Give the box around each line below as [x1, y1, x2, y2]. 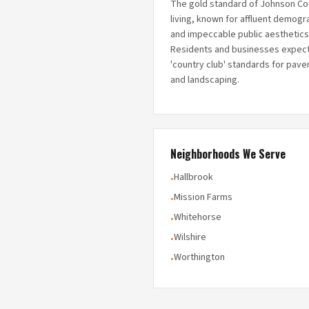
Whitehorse [174, 210, 221, 224]
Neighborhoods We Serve [170, 146, 286, 162]
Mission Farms [174, 190, 232, 204]
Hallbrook [174, 170, 213, 184]
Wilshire [174, 230, 206, 244]
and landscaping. [170, 73, 239, 87]
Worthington [174, 250, 225, 264]
